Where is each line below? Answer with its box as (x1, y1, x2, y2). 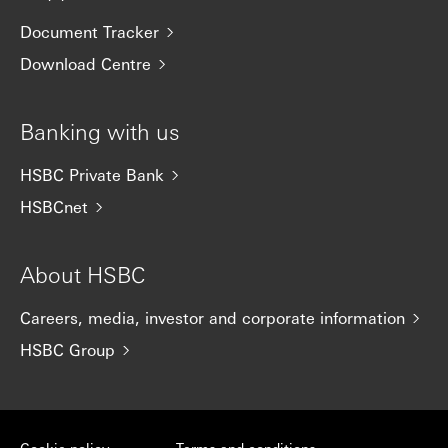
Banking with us (20, 117, 180, 145)
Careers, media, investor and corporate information (20, 307, 405, 328)
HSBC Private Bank (20, 164, 164, 185)
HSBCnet (20, 196, 88, 217)
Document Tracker (20, 21, 159, 42)
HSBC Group (20, 339, 115, 360)
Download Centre (20, 53, 151, 74)
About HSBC (20, 260, 146, 288)
